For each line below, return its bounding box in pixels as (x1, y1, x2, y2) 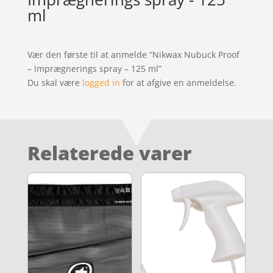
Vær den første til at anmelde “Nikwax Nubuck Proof (27, 48, 239, 60)
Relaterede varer (27, 140, 192, 166)
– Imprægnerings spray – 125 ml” (27, 62, 161, 74)
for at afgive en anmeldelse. (119, 76, 236, 88)
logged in (82, 76, 120, 88)
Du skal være (27, 76, 82, 88)
